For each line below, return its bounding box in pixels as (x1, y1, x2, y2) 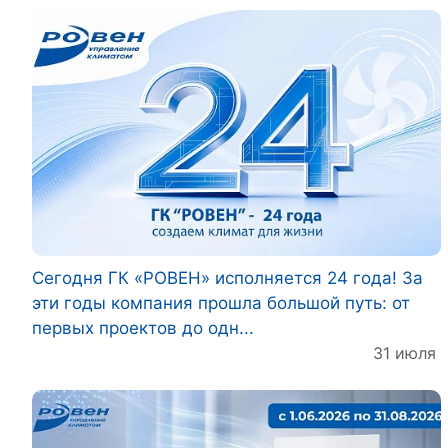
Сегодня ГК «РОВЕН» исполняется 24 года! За (32, 267, 423, 288)
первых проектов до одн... (32, 317, 254, 338)
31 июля (373, 342, 436, 363)
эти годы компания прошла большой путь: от (32, 292, 410, 313)
